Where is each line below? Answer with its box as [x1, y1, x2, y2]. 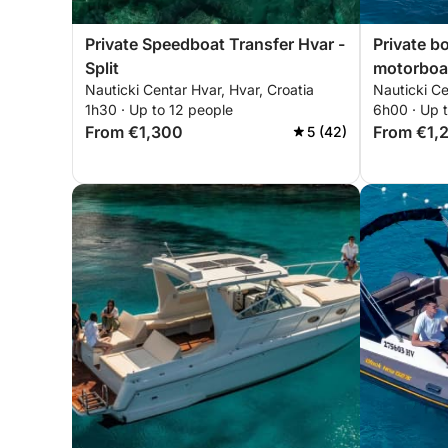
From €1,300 [85, 122, 183, 142]
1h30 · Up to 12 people [85, 101, 233, 118]
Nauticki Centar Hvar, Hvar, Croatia [85, 81, 314, 98]
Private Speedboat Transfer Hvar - [85, 34, 345, 54]
